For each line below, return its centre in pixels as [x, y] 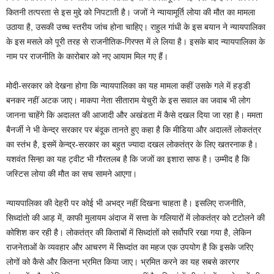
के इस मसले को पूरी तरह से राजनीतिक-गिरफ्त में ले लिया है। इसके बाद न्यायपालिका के [135, 42]
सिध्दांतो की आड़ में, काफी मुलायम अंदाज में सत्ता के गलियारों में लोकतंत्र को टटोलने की [135, 218]
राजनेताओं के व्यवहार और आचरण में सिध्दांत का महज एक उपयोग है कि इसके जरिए [130, 247]
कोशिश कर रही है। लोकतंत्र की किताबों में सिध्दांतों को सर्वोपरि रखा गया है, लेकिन [129, 233]
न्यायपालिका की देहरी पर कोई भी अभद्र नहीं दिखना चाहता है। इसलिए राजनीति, [126, 203]
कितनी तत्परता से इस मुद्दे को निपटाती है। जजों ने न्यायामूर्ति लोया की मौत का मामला [131, 13]
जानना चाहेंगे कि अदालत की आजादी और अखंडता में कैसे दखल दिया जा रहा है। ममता [134, 115]
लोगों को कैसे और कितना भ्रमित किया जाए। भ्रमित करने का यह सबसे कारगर [123, 262]
